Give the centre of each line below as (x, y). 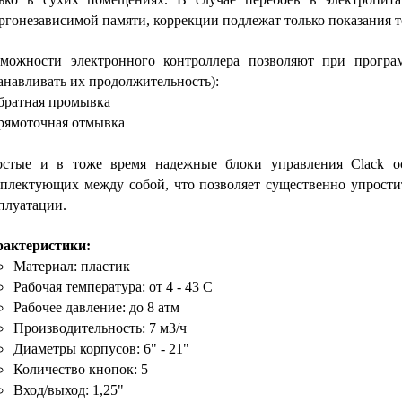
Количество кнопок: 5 (81, 369)
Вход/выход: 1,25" (70, 389)
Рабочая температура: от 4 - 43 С (113, 286)
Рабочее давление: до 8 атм (96, 307)
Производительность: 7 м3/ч (100, 328)
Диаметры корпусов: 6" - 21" (103, 348)
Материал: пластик (72, 266)
